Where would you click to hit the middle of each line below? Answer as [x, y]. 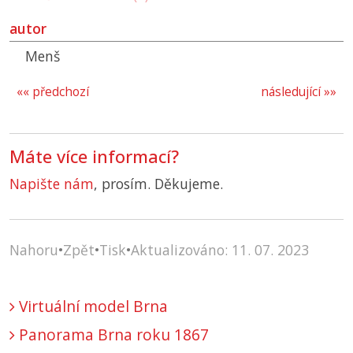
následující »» [299, 92]
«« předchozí [53, 92]
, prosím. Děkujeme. [158, 184]
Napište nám [52, 184]
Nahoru [34, 250]
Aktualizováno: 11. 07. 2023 [220, 250]
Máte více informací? [94, 157]
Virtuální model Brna [91, 307]
